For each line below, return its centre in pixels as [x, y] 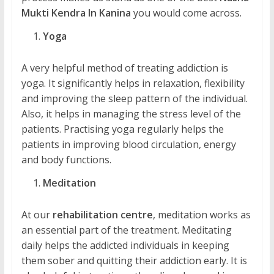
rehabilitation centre [102, 215]
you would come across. [186, 13]
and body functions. [66, 160]
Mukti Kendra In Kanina [76, 13]
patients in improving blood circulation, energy [128, 145]
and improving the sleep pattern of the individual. [134, 99]
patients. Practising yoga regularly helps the [122, 129]
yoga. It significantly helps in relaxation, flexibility [133, 83]
